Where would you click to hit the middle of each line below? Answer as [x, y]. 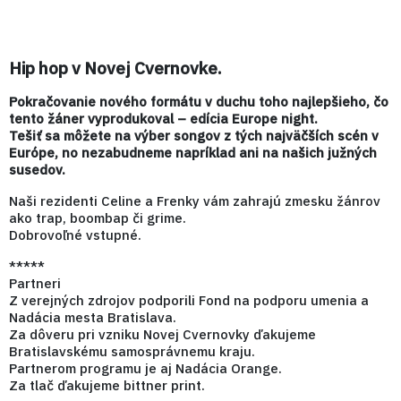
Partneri [35, 284]
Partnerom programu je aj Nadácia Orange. [145, 369]
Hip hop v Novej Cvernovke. [115, 68]
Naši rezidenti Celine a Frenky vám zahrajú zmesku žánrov [195, 201]
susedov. [37, 170]
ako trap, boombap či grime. [98, 218]
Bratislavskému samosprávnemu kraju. [132, 352]
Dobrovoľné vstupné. [75, 235]
